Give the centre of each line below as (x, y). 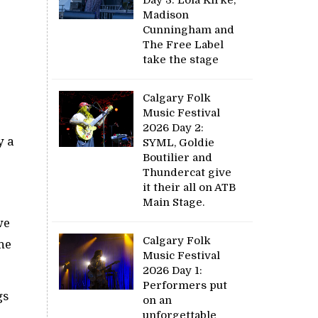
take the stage (181, 59)
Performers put (185, 285)
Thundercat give (187, 172)
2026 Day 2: (174, 127)
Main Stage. (175, 202)
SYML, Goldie (179, 142)
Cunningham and (189, 29)
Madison (166, 15)
